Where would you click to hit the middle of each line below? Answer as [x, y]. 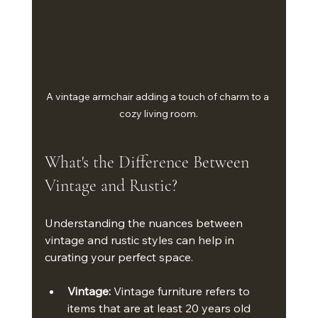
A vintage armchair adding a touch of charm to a [159, 96]
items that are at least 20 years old [160, 308]
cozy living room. [159, 113]
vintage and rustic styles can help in [141, 240]
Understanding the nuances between [145, 223]
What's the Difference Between [149, 162]
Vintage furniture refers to [181, 291]
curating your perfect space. [120, 257]
